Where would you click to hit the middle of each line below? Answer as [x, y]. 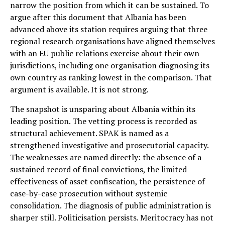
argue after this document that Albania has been [98, 17]
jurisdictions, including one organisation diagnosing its [110, 65]
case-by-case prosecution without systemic [89, 193]
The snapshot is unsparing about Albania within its [103, 109]
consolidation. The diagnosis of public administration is [110, 205]
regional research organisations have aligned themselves [113, 41]
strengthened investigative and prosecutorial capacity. [109, 145]
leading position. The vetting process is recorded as [103, 121]
